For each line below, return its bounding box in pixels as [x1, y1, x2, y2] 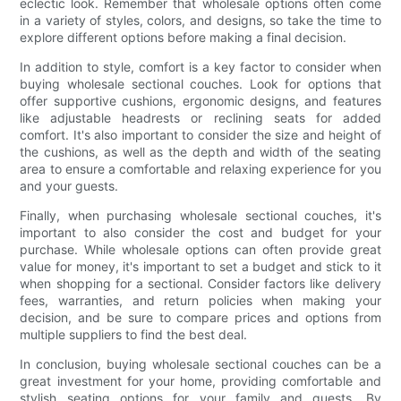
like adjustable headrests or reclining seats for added [20, 110, 381, 126]
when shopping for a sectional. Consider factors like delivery [20, 276, 381, 292]
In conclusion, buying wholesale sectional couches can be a [20, 356, 381, 372]
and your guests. [20, 178, 119, 194]
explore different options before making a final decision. [20, 30, 347, 46]
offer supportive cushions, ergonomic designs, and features [20, 93, 381, 109]
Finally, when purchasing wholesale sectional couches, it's [20, 208, 381, 224]
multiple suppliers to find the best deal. [20, 327, 248, 343]
